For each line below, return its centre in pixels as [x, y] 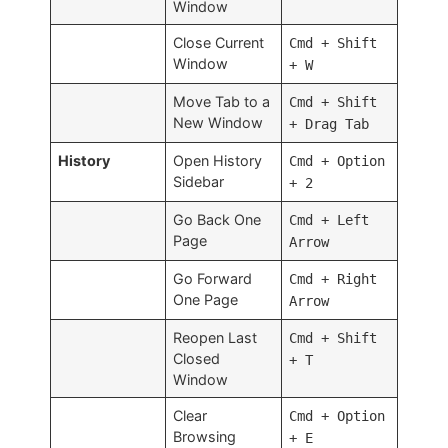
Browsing [205, 436]
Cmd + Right [333, 278]
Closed [197, 358]
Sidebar [199, 181]
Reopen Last [215, 337]
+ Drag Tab [329, 123]
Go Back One [217, 219]
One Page [206, 299]
